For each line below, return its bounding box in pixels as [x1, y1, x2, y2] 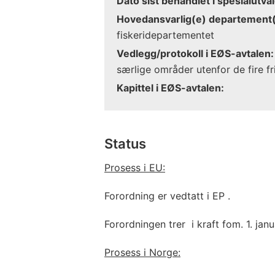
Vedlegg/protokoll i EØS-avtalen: [117, 47, 274, 60]
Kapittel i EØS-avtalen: [117, 81, 224, 94]
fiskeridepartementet [117, 28, 214, 41]
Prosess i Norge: [104, 246, 180, 258]
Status [104, 135, 146, 152]
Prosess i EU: [104, 161, 165, 174]
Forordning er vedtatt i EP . [104, 189, 230, 202]
